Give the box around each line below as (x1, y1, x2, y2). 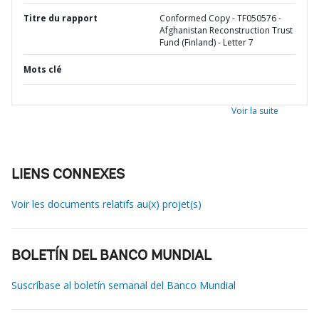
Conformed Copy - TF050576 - (159, 12, 281, 24)
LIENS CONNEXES (11, 168, 125, 182)
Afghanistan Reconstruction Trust (159, 24, 293, 36)
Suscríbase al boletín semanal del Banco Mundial (11, 278, 236, 292)
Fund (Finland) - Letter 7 (159, 36, 253, 48)
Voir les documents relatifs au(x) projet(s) (11, 197, 202, 211)
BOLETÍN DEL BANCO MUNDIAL (11, 249, 211, 263)
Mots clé (23, 63, 62, 75)
